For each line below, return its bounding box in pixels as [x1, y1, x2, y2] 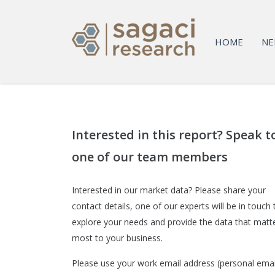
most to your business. [72, 232, 163, 244]
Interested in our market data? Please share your [72, 184, 266, 196]
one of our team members [72, 149, 228, 165]
